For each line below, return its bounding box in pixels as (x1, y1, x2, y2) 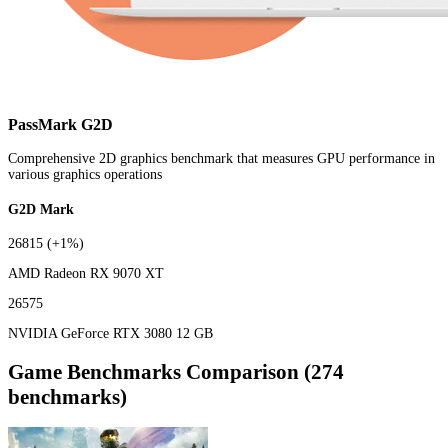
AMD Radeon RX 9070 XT (8, 266, 164, 282)
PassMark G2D (8, 114, 113, 134)
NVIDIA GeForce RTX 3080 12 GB (8, 326, 213, 342)
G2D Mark (8, 201, 74, 217)
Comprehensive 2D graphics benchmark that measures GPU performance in (8, 150, 435, 166)
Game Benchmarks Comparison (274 (8, 359, 344, 384)
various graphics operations (8, 166, 162, 182)
